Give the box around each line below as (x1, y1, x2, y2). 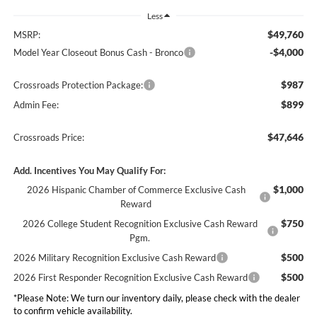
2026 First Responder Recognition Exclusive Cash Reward (13, 271, 248, 283)
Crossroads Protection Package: (13, 79, 143, 91)
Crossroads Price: (13, 131, 84, 143)
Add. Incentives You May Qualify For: (13, 164, 166, 176)
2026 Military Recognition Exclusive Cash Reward (13, 251, 216, 263)
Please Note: (16, 292, 69, 304)
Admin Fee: (13, 98, 59, 110)
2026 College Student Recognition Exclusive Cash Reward (22, 217, 258, 229)
